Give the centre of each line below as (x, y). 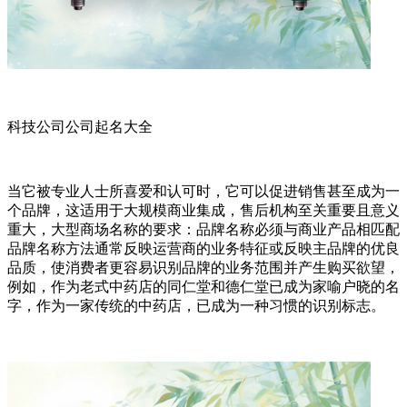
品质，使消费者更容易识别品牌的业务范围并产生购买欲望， (203, 268)
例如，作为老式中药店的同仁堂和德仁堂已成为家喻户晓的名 (203, 287)
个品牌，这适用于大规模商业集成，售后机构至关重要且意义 (203, 211)
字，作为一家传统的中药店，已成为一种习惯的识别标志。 (196, 306)
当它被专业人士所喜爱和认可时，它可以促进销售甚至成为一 (203, 192)
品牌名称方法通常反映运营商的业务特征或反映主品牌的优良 (203, 249)
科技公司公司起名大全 (80, 127)
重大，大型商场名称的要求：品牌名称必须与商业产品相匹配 (203, 230)
